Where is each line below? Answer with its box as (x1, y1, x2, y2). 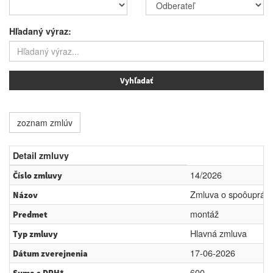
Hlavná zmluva (190, 227, 247, 239)
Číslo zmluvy (13, 170, 62, 181)
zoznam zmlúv (17, 116, 73, 129)
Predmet (13, 209, 48, 220)
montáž (190, 207, 219, 220)
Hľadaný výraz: (9, 25, 71, 37)
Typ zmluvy (13, 229, 58, 239)
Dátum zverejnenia (13, 248, 88, 259)
